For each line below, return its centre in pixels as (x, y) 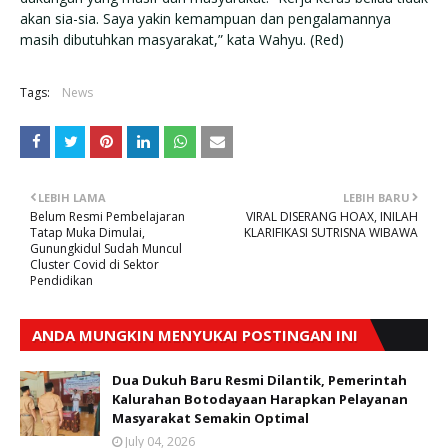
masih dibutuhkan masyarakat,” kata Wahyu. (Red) (182, 39)
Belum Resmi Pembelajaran (107, 216)
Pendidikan (61, 280)
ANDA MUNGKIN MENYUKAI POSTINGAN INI (195, 334)
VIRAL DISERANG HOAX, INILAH (332, 216)
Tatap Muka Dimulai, (87, 232)
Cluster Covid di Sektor (94, 264)
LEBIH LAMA (72, 197)
